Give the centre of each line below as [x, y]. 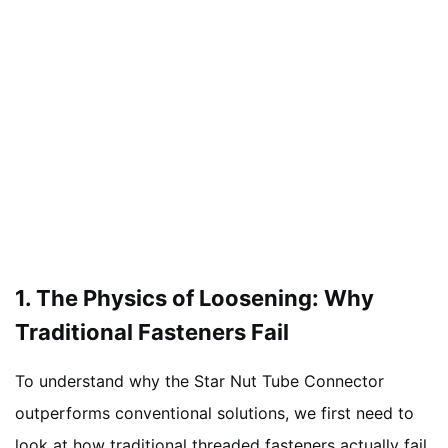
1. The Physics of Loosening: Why [194, 297]
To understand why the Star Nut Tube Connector [199, 380]
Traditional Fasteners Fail [152, 331]
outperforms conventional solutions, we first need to [214, 412]
